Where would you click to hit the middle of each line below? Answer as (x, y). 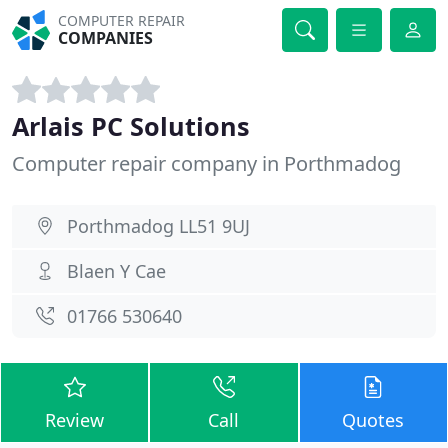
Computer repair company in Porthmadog (206, 163)
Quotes (373, 420)
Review (75, 420)
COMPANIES (106, 38)
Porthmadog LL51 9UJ (158, 226)
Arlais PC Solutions (131, 126)
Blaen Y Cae (116, 271)
